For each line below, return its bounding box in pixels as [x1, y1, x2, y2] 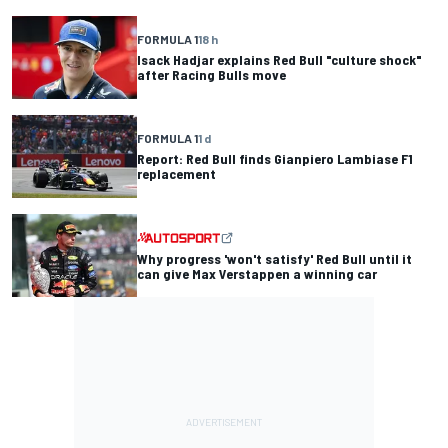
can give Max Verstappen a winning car [137, 264, 377, 282]
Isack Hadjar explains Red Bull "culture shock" [137, 51, 422, 69]
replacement [137, 165, 216, 183]
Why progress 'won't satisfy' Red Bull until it [137, 249, 412, 267]
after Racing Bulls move [137, 66, 286, 84]
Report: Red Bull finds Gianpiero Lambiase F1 [137, 150, 413, 168]
